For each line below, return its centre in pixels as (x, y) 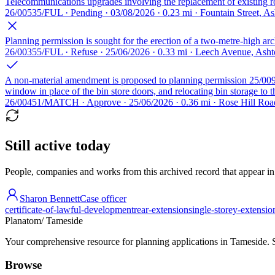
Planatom (23, 220)
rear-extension (161, 209)
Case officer (103, 198)
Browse (23, 265)
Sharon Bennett (50, 198)
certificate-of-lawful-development (69, 209)
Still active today (58, 145)
